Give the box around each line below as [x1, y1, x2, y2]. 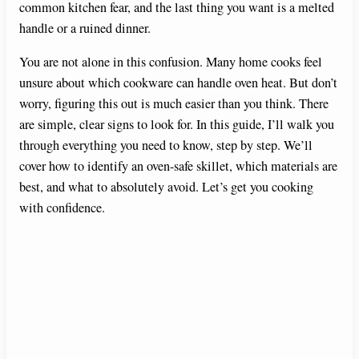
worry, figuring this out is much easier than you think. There [19, 95, 329, 113]
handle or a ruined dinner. [19, 18, 151, 37]
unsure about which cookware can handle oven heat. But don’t [19, 74, 337, 92]
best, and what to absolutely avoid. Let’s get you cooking [19, 178, 313, 196]
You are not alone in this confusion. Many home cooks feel [19, 53, 322, 71]
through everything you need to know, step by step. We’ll [19, 136, 313, 155]
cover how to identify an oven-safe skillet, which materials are [19, 157, 337, 175]
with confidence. [19, 199, 105, 217]
